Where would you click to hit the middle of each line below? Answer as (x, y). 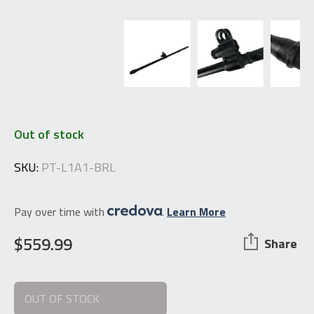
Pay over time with (61, 211)
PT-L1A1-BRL (78, 167)
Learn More (196, 211)
